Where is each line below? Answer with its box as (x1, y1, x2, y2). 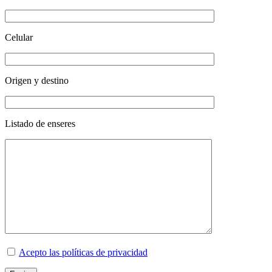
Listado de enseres (5, 118, 75, 129)
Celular (5, 32, 33, 43)
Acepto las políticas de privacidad (19, 247, 148, 258)
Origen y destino (5, 75, 69, 86)
